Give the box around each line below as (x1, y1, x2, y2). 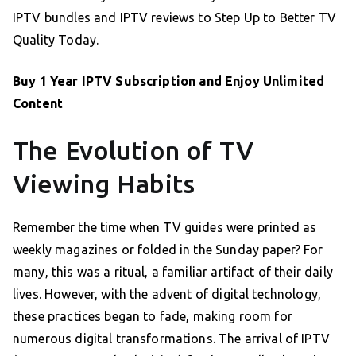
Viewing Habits (13, 168, 195, 198)
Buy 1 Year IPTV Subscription (13, 73, 196, 88)
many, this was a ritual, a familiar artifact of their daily (13, 264, 333, 279)
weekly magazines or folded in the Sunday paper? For (13, 242, 323, 257)
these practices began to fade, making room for (13, 308, 292, 323)
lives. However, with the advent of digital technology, (13, 286, 322, 301)
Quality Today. (13, 32, 99, 47)
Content (13, 95, 64, 110)
